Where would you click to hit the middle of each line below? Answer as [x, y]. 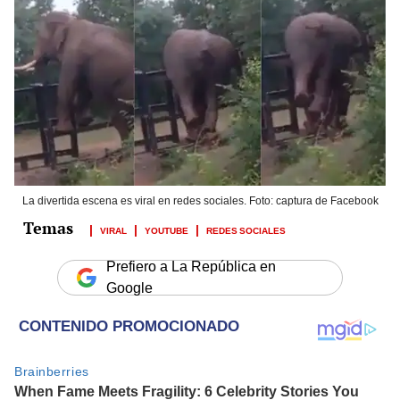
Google [129, 288]
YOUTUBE [167, 230]
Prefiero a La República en [191, 267]
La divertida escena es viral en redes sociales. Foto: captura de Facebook [200, 201]
